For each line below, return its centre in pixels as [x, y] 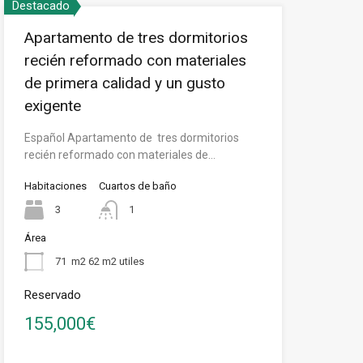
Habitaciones [55, 186]
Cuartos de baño [137, 186]
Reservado [52, 295]
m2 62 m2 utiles [107, 261]
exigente [52, 106]
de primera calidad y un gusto [124, 83]
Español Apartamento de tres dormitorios [131, 138]
